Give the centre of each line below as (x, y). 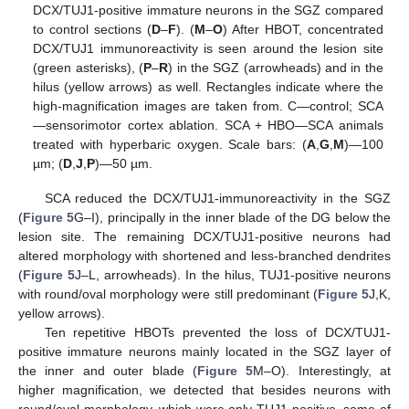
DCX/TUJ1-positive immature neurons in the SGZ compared (208, 10)
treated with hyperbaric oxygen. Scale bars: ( (170, 144)
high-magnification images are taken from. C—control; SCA (208, 105)
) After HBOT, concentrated (303, 29)
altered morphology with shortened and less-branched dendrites (204, 255)
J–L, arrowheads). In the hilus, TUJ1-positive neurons (233, 274)
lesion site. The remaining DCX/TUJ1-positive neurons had (204, 236)
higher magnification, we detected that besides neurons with (204, 389)
